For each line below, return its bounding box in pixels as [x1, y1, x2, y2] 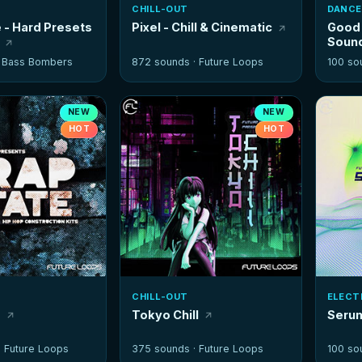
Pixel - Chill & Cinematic [132, 20, 273, 35]
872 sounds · [132, 55, 200, 68]
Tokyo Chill [132, 307, 200, 322]
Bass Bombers [2, 55, 74, 68]
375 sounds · [132, 342, 200, 355]
